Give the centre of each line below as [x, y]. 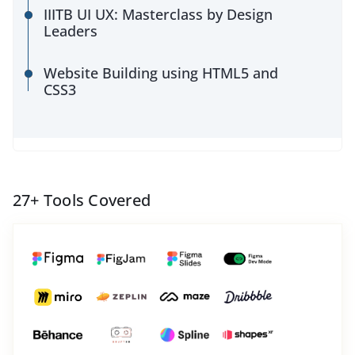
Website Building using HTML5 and [161, 73]
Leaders [71, 31]
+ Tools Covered [91, 200]
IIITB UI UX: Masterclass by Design [158, 14]
